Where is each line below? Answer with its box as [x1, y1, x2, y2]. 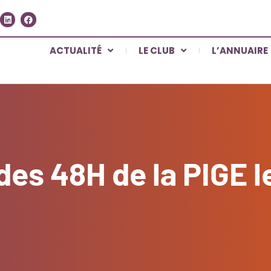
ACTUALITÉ [50, 44, 102, 57]
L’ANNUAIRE [212, 44, 269, 57]
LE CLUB [139, 44, 175, 57]
